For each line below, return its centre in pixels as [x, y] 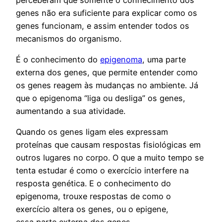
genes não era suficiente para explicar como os [107, 13]
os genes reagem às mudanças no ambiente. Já [107, 85]
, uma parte [164, 59]
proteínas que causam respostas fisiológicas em [108, 145]
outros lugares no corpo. [64, 158]
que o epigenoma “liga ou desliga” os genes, [101, 98]
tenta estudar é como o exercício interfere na [102, 171]
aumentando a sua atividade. [71, 111]
